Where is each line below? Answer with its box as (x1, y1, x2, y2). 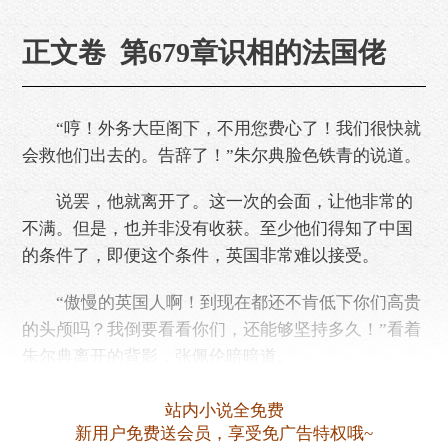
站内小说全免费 (164, 401, 284, 420)
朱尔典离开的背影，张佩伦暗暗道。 (22, 346, 294, 366)
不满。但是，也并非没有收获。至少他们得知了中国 (22, 219, 413, 239)
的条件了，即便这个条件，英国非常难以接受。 (22, 246, 379, 266)
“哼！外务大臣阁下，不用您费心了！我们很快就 (22, 118, 421, 138)
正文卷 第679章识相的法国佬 (22, 36, 386, 68)
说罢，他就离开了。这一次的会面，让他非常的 (22, 192, 413, 212)
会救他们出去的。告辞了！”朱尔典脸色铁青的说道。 (22, 145, 421, 165)
